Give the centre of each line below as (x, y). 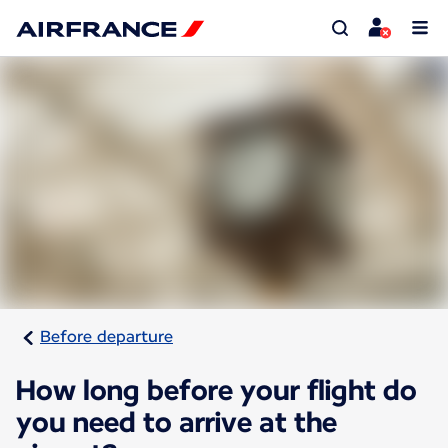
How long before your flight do (216, 390)
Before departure (106, 337)
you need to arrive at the (176, 422)
